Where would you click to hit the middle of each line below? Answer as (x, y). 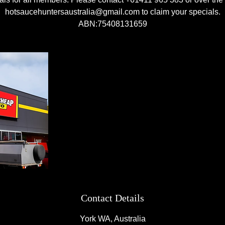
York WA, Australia (113, 219)
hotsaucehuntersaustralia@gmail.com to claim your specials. (113, 12)
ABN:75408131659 (113, 24)
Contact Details (113, 198)
